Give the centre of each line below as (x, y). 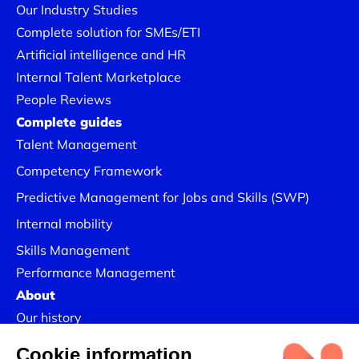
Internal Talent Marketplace (99, 77)
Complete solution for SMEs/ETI (108, 32)
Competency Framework (89, 171)
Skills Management (73, 250)
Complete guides (69, 122)
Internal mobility (65, 224)
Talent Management (77, 144)
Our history (49, 317)
